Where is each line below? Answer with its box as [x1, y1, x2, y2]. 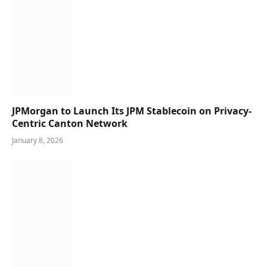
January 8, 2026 [12, 135, 63, 145]
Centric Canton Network [12, 116, 128, 130]
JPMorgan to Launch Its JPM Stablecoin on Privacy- [12, 104, 252, 117]
